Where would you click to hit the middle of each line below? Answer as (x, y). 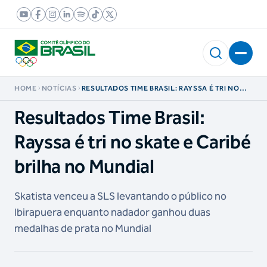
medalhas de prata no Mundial (83, 228)
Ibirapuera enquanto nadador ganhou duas (112, 212)
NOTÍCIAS (59, 88)
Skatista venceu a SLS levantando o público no (120, 196)
